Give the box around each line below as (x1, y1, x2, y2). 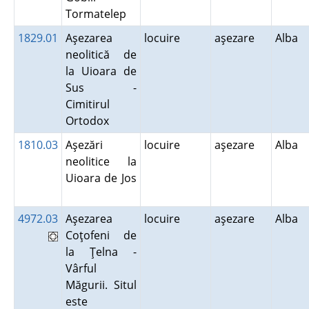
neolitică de (65, 47, 137, 62)
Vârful (65, 261, 97, 276)
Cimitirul (65, 97, 110, 112)
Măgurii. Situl (65, 277, 137, 292)
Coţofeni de (65, 228, 137, 243)
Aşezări (65, 137, 103, 152)
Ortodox (65, 113, 114, 128)
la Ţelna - (65, 244, 137, 259)
